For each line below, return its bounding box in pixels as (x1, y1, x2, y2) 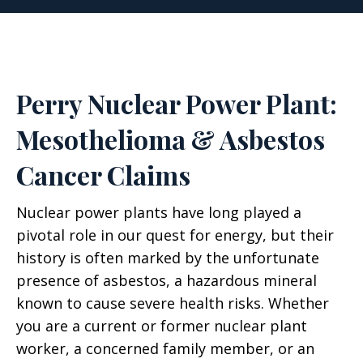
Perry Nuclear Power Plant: (16, 86, 337, 121)
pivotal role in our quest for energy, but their (16, 225, 334, 245)
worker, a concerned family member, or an (16, 339, 314, 358)
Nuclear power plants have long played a (16, 203, 301, 222)
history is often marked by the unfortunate (16, 248, 319, 267)
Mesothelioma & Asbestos (16, 122, 325, 156)
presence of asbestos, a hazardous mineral (16, 271, 317, 290)
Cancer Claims (16, 157, 190, 192)
